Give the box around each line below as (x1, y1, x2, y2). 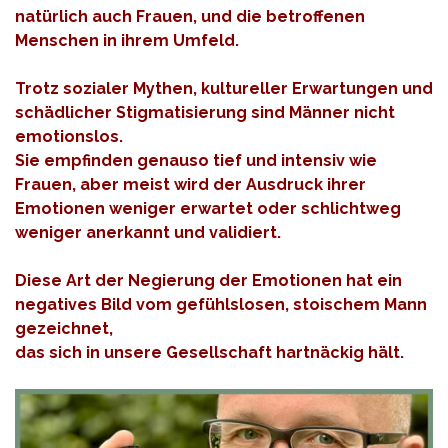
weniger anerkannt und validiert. (15, 223, 281, 243)
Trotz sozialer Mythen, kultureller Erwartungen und (15, 79, 433, 99)
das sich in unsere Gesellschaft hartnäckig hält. (15, 343, 404, 363)
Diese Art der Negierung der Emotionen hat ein (15, 271, 402, 291)
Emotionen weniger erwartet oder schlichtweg (15, 199, 401, 219)
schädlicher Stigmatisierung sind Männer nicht (15, 103, 395, 123)
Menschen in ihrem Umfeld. (15, 31, 239, 51)
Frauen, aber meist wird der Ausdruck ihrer (15, 175, 366, 195)
